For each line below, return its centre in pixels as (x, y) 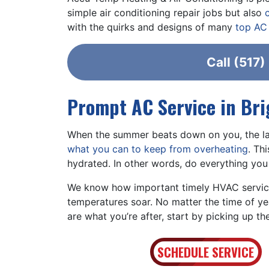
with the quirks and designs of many (151, 27)
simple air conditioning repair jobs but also (166, 13)
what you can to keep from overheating (158, 149)
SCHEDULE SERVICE (206, 252)
